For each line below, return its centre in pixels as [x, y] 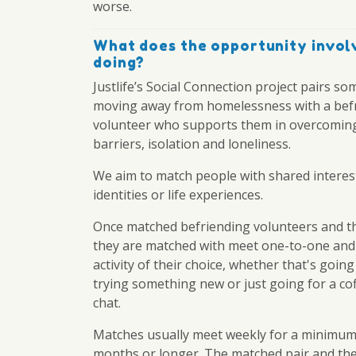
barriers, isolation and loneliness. [192, 144]
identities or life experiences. [178, 195]
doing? [119, 62]
